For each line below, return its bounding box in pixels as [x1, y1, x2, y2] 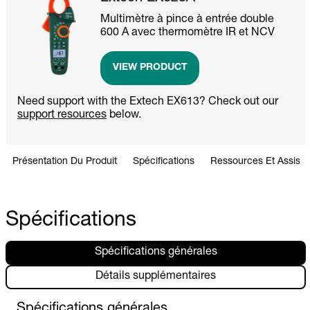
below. [107, 109, 141, 121]
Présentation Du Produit [12, 157, 117, 167]
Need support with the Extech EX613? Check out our [17, 96, 278, 108]
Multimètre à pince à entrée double [100, 14, 275, 26]
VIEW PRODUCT [112, 63, 188, 73]
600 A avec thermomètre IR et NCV [100, 27, 275, 39]
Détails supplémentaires [95, 271, 216, 283]
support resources [17, 109, 107, 121]
